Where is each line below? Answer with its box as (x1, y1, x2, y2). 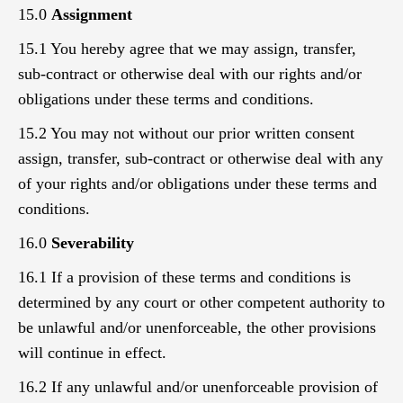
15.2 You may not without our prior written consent (18, 124, 354, 142)
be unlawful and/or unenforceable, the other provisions (18, 318, 376, 336)
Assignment (51, 5, 132, 23)
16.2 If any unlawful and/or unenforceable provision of (18, 378, 378, 396)
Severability (51, 234, 134, 252)
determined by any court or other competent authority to (18, 293, 385, 311)
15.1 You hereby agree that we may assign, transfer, (18, 40, 356, 58)
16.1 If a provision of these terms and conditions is (18, 268, 351, 286)
